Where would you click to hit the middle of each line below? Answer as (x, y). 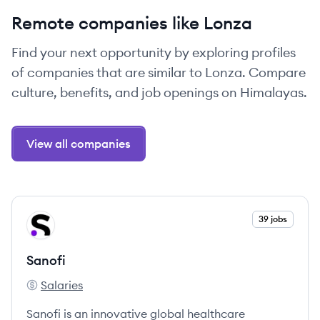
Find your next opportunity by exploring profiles (154, 52)
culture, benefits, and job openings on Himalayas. (159, 92)
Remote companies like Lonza (132, 23)
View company (65, 219)
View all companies (79, 144)
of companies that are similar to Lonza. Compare (159, 72)
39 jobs (273, 219)
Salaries (62, 285)
